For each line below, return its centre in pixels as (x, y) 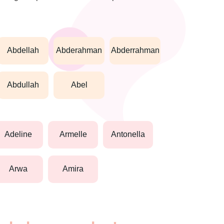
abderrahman (138, 50)
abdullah (26, 85)
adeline (21, 134)
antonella (131, 134)
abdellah (26, 50)
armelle (76, 134)
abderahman (82, 50)
